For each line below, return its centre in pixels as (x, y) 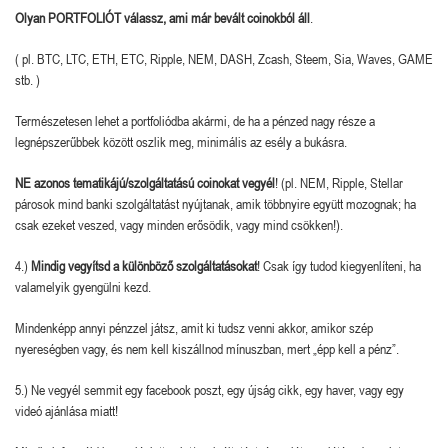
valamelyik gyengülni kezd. (83, 286)
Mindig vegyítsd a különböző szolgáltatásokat (142, 265)
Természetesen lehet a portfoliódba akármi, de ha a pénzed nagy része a (195, 120)
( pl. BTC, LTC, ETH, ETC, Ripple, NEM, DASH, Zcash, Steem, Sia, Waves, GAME (224, 58)
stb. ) (27, 79)
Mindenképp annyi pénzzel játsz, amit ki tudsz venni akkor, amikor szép (194, 327)
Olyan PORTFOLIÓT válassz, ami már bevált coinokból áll (162, 17)
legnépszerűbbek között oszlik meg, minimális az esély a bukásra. (181, 141)
